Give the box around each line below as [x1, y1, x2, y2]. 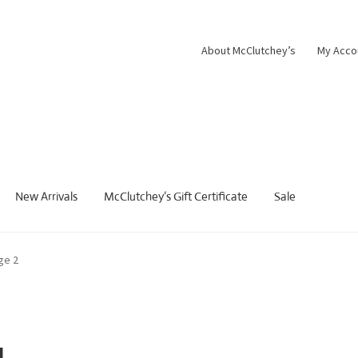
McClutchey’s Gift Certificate [104, 188, 249, 204]
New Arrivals [15, 188, 78, 204]
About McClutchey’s [201, 42, 296, 58]
